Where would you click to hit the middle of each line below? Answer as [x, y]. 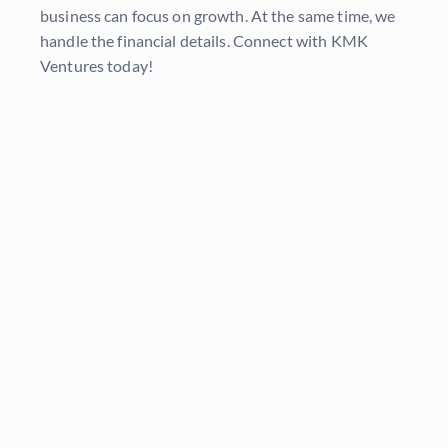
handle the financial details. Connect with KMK [204, 41]
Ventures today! [96, 66]
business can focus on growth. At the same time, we [218, 16]
